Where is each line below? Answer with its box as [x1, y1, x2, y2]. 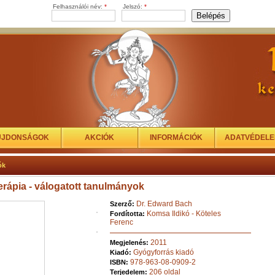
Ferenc [110, 218, 133, 227]
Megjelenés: [110, 239, 150, 246]
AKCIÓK [84, 133, 114, 142]
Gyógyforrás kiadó [133, 248, 194, 257]
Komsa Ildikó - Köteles [147, 209, 221, 218]
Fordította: [110, 210, 147, 217]
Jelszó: [123, 3, 144, 10]
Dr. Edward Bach [136, 199, 192, 208]
